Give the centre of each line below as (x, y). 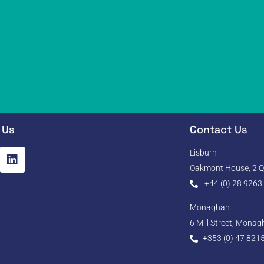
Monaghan (209, 207)
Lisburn (203, 153)
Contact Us (218, 129)
